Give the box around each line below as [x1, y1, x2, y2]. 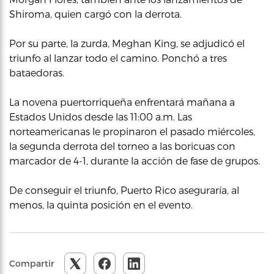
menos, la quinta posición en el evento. [9, 199, 193, 210]
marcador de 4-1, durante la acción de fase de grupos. [9, 155, 260, 166]
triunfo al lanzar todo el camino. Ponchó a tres [9, 52, 227, 64]
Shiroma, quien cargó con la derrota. [9, 8, 182, 20]
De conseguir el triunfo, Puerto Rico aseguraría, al [9, 184, 239, 196]
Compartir [9, 258, 54, 268]
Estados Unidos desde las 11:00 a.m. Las [9, 111, 192, 122]
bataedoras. [9, 67, 64, 78]
